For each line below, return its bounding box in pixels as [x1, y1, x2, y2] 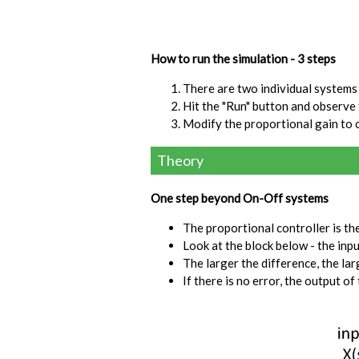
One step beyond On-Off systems [151, 191, 329, 206]
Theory [157, 151, 204, 170]
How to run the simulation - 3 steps [151, 51, 336, 67]
